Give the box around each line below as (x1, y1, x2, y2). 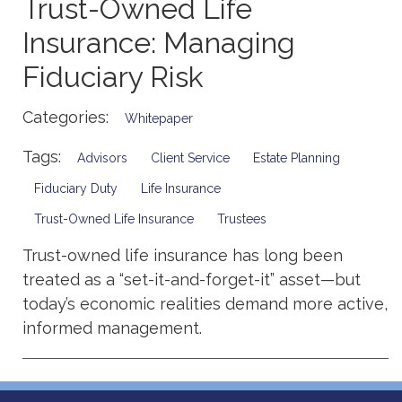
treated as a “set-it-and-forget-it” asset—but (22, 270, 361, 290)
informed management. (22, 319, 202, 338)
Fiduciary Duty (34, 181, 118, 197)
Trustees (217, 212, 267, 227)
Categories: (22, 108, 113, 127)
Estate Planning (253, 151, 340, 166)
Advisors (77, 151, 127, 166)
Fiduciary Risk (22, 60, 204, 94)
